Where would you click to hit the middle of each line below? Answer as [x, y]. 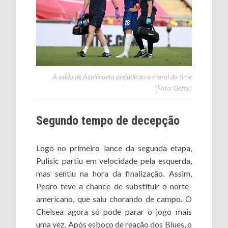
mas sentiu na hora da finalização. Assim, [114, 173]
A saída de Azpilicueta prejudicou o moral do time [122, 76]
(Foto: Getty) [173, 88]
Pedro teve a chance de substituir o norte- [114, 186]
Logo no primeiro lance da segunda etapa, [114, 148]
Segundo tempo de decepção [108, 120]
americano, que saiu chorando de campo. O [114, 198]
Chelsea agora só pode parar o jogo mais [114, 211]
